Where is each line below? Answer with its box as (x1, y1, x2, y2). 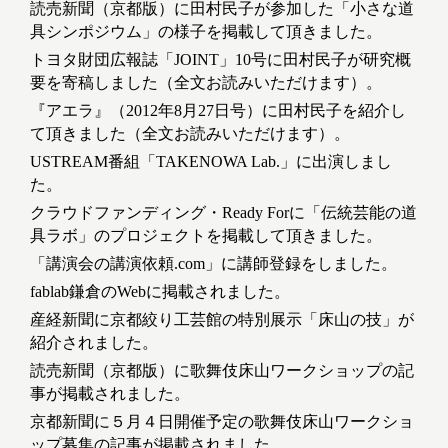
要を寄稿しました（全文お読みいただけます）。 (30, 74, 382, 92)
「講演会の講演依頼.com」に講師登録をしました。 (30, 255, 397, 273)
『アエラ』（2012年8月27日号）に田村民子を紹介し (30, 102, 406, 120)
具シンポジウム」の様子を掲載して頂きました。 (30, 23, 382, 41)
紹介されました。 (30, 334, 158, 352)
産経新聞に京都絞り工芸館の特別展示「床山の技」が (30, 311, 414, 329)
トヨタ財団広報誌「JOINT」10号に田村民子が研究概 (30, 51, 411, 69)
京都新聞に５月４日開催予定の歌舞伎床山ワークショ (30, 413, 414, 431)
